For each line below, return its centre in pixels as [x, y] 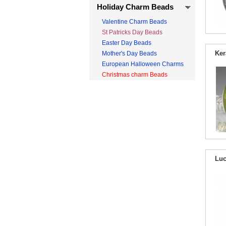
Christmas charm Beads [135, 75]
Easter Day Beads [127, 43]
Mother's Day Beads [129, 53]
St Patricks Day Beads [132, 32]
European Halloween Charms [143, 64]
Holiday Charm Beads [135, 7]
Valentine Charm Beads [134, 22]
